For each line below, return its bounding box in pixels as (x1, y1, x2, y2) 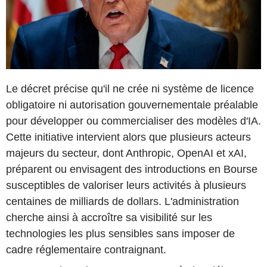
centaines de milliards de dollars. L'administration (6, 195, 239, 207)
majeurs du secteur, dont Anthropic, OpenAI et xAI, (6, 147, 247, 159)
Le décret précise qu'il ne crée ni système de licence (6, 82, 254, 95)
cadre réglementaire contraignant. (6, 243, 166, 256)
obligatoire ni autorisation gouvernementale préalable (6, 98, 258, 111)
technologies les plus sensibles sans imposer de (6, 227, 235, 240)
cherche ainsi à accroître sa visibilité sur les (6, 211, 212, 223)
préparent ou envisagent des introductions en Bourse (6, 163, 257, 175)
